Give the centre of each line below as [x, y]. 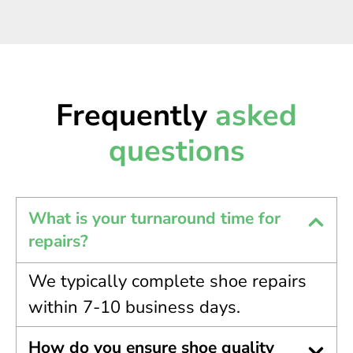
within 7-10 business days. [134, 307]
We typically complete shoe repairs [167, 281]
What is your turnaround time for [154, 218]
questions [176, 150]
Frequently [136, 115]
